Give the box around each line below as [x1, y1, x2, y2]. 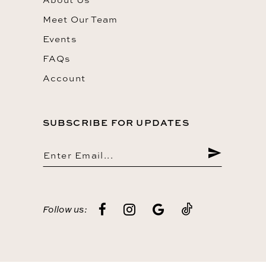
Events [42, 32, 77, 45]
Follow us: [42, 203, 87, 216]
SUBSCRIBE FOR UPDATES [42, 116, 189, 129]
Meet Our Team [42, 12, 118, 26]
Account [42, 71, 86, 84]
